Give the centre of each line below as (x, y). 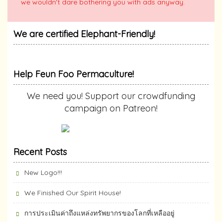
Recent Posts (40, 152)
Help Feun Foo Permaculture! (74, 74)
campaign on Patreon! (111, 108)
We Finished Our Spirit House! (73, 193)
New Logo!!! (43, 172)
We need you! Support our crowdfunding (111, 96)
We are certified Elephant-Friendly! (84, 34)
